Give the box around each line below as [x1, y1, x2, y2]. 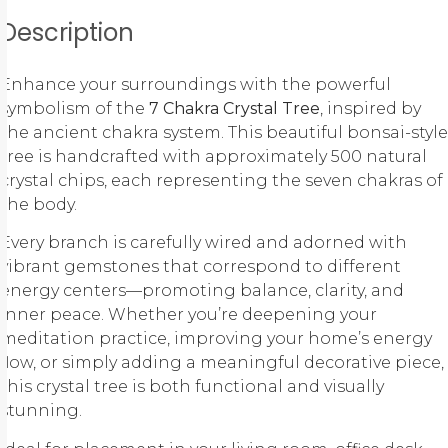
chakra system [102, 123, 221, 143]
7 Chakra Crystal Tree [149, 99, 320, 119]
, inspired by [320, 99, 421, 119]
